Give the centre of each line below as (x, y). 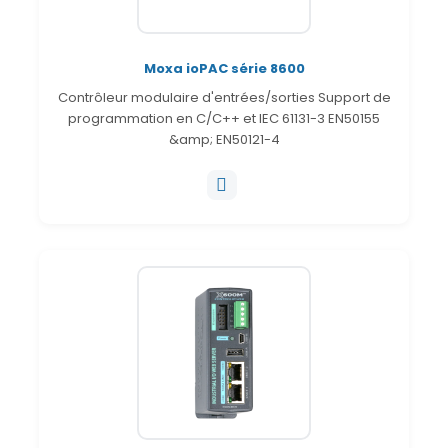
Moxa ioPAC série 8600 (224, 68)
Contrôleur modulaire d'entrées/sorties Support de (224, 97)
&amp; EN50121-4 (224, 139)
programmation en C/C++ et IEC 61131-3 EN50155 (224, 118)
